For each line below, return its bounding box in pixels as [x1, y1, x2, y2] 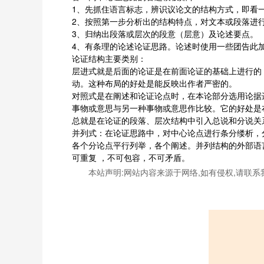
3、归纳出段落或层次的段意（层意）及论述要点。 [72, 28, 258, 39]
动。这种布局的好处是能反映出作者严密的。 [72, 77, 237, 89]
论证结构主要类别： [72, 52, 146, 64]
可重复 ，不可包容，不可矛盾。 [72, 151, 190, 163]
